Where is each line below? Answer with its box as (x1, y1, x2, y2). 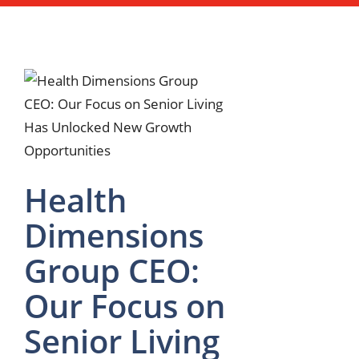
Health (24, 177, 127, 222)
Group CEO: (24, 248, 200, 292)
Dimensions (24, 212, 204, 257)
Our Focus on (24, 283, 225, 328)
